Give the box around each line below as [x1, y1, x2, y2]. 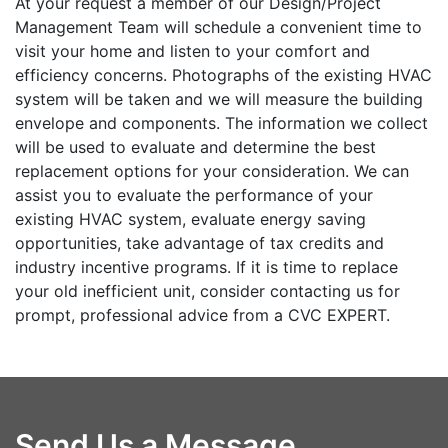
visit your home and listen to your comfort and [15, 40, 370, 61]
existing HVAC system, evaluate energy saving [15, 208, 366, 229]
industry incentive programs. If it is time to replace [15, 256, 398, 277]
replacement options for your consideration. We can [15, 160, 409, 181]
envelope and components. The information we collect [15, 112, 428, 133]
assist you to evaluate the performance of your [15, 184, 373, 205]
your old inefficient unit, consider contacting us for [15, 280, 400, 301]
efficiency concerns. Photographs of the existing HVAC [15, 64, 432, 85]
